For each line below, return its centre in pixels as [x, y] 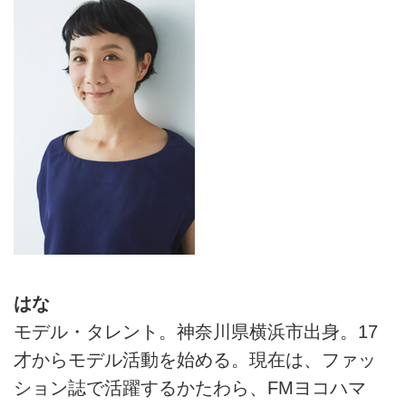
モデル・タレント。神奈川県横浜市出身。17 [196, 332]
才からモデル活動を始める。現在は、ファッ [195, 360]
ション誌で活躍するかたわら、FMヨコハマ [190, 388]
